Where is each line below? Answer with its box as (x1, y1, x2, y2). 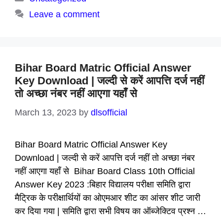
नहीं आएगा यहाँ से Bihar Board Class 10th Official (15, 166, 195, 176)
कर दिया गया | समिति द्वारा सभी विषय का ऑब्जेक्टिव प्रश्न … (15, 206, 206, 216)
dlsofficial (91, 108, 127, 117)
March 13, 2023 (15, 108, 76, 117)
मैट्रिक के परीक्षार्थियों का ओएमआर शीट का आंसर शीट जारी (15, 193, 200, 203)
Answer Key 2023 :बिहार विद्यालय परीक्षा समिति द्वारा (15, 180, 190, 189)
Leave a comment (29, 9, 100, 19)
